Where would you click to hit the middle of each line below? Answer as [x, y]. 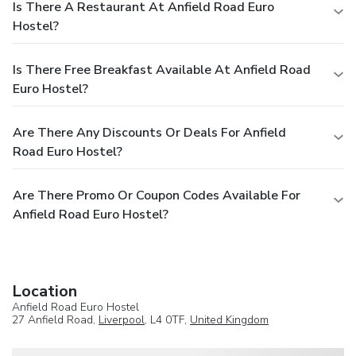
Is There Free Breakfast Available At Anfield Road [162, 70]
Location [44, 291]
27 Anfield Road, [55, 319]
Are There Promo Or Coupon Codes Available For [157, 195]
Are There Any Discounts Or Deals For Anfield [149, 132]
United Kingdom [229, 319]
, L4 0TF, [167, 319]
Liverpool [122, 319]
